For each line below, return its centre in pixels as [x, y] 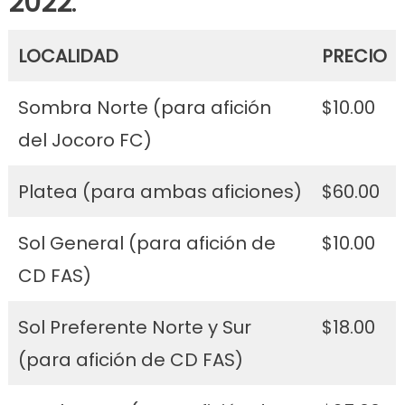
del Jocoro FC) [85, 140]
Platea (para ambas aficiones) [160, 191]
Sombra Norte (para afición [144, 107]
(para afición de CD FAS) [130, 359]
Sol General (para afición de [146, 243]
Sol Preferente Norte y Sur [134, 327]
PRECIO [354, 56]
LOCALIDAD [68, 56]
